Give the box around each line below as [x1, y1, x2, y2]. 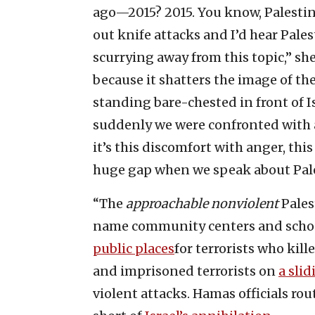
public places [93, 240, 174, 257]
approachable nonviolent [126, 195, 278, 212]
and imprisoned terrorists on [93, 263, 278, 280]
